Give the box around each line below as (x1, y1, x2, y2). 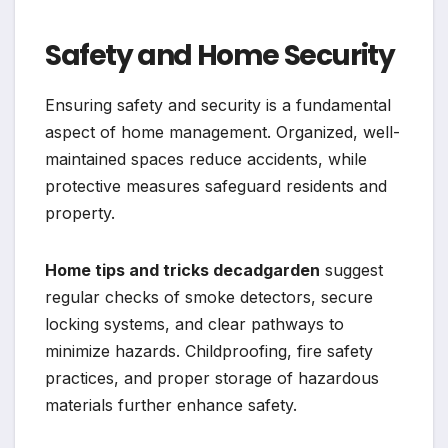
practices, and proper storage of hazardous (45, 367, 379, 388)
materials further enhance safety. (45, 394, 297, 415)
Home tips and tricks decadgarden (45, 259, 320, 280)
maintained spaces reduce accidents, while (45, 148, 367, 169)
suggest (320, 259, 383, 280)
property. (45, 202, 115, 223)
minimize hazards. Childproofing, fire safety (45, 340, 373, 361)
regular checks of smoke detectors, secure (45, 286, 373, 307)
